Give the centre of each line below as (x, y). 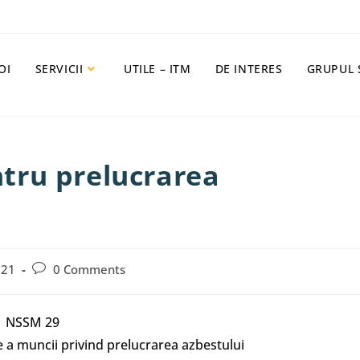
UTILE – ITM (157, 69)
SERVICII (59, 69)
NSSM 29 (33, 322)
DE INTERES (249, 69)
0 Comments (89, 270)
